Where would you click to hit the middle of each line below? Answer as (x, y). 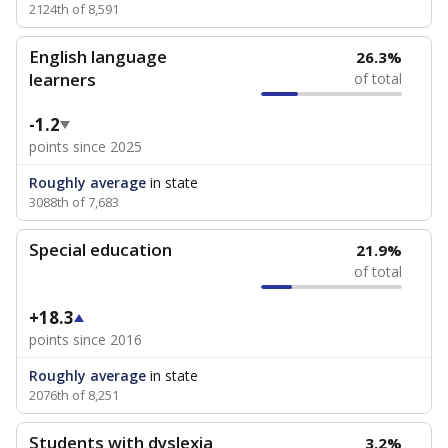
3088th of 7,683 (74, 202)
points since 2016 (85, 339)
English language (98, 56)
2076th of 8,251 (74, 395)
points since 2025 (85, 146)
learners (62, 79)
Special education (100, 249)
